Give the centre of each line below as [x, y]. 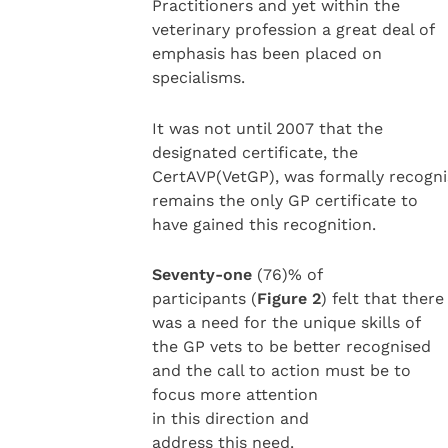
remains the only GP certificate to [284, 200]
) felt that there [382, 299]
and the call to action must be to [281, 371]
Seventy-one [204, 275]
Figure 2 [288, 299]
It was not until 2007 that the [267, 128]
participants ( [204, 299]
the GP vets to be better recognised [291, 347]
